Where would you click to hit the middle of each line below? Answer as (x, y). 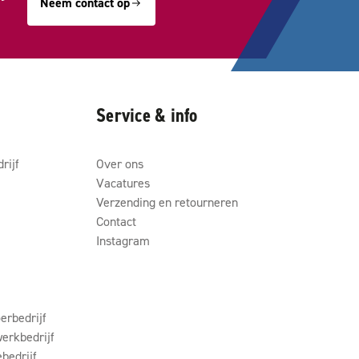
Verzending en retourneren (167, 202)
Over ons (120, 163)
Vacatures (123, 183)
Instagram (123, 240)
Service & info (147, 115)
